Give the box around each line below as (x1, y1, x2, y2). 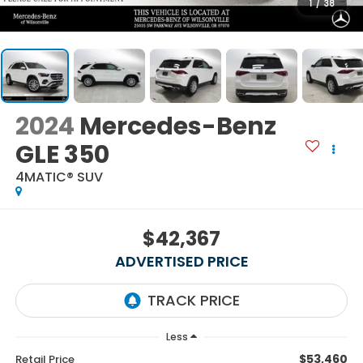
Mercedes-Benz (79, 109, 276, 144)
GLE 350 (15, 138, 109, 173)
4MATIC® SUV (15, 168, 103, 187)
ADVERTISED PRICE (114, 250, 249, 271)
